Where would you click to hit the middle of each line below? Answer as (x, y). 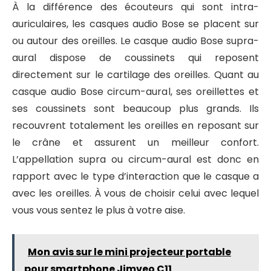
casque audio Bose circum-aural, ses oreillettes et (135, 92)
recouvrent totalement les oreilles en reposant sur (135, 126)
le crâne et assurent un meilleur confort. (135, 143)
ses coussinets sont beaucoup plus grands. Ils (135, 109)
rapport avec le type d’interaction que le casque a (135, 177)
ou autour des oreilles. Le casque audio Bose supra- (135, 41)
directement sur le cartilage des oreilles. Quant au (135, 75)
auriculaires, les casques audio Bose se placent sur (135, 24)
